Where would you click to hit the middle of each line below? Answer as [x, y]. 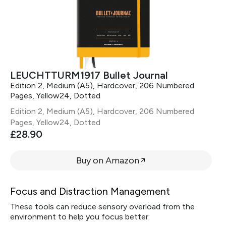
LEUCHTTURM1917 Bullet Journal [89, 75]
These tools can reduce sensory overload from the [102, 207]
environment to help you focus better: [80, 217]
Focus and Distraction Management [90, 191]
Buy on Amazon [107, 160]
